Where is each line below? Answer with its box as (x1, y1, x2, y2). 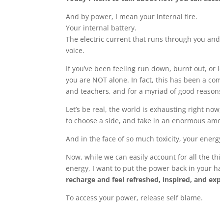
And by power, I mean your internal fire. (66, 12, 198, 22)
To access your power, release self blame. (66, 193, 203, 203)
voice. (66, 46, 85, 55)
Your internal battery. (66, 23, 137, 33)
